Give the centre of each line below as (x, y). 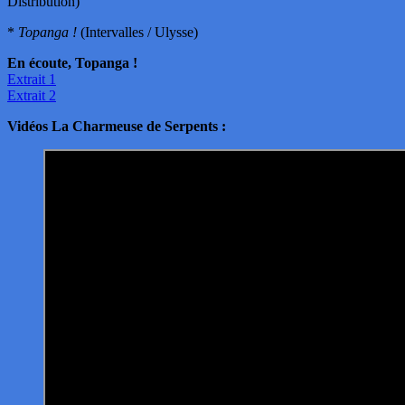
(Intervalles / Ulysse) (137, 32)
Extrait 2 (32, 95)
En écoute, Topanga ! (72, 62)
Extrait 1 (32, 79)
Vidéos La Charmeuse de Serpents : (117, 126)
